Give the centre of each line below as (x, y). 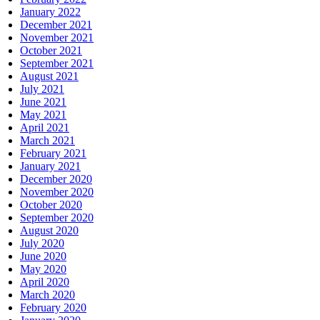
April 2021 (45, 127)
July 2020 (42, 243)
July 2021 (42, 89)
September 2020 (57, 217)
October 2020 (51, 204)
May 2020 (43, 269)
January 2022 (50, 11)
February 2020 (53, 307)
